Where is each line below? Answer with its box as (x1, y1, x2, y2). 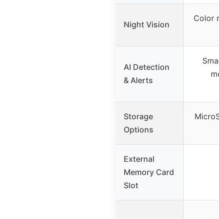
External (124, 154, 154, 164)
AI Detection (124, 62, 170, 72)
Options (124, 125, 153, 135)
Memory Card (124, 167, 174, 177)
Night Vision (124, 20, 170, 30)
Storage (124, 111, 153, 122)
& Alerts (124, 75, 153, 86)
